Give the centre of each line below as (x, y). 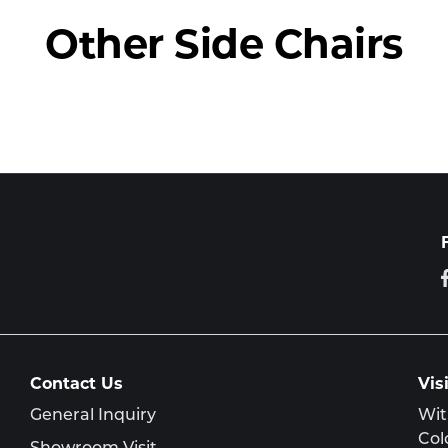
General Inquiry (92, 416)
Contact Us (76, 385)
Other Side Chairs (224, 48)
